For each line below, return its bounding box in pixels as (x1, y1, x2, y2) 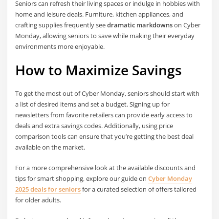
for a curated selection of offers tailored (81, 184, 197, 194)
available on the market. (15, 142, 86, 152)
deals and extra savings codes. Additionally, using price (15, 121, 174, 130)
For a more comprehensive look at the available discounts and (15, 163, 196, 172)
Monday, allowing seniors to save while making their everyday (15, 31, 195, 41)
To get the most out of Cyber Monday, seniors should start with (15, 88, 200, 98)
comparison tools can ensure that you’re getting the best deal (15, 131, 194, 141)
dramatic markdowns (107, 21, 173, 30)
